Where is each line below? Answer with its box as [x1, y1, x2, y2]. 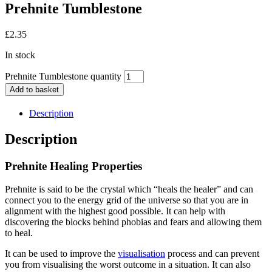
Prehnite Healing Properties [5, 159, 142, 172]
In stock [5, 49, 35, 60]
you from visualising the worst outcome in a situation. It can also [5, 259, 251, 270]
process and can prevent [165, 248, 259, 259]
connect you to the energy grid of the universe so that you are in [5, 195, 248, 206]
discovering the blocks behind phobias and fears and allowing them [5, 217, 262, 228]
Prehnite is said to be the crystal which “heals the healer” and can [5, 184, 253, 195]
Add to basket [10, 84, 59, 94]
